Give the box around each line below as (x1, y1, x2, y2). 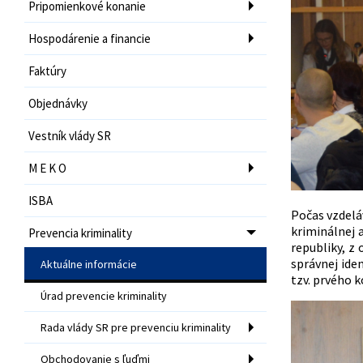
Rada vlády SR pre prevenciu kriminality (41, 319, 231, 335)
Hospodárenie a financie (28, 30, 151, 46)
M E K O (28, 160, 66, 176)
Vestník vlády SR (28, 127, 111, 143)
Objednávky (28, 95, 88, 111)
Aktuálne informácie (41, 256, 137, 271)
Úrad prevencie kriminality (41, 288, 167, 303)
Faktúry (28, 62, 66, 79)
